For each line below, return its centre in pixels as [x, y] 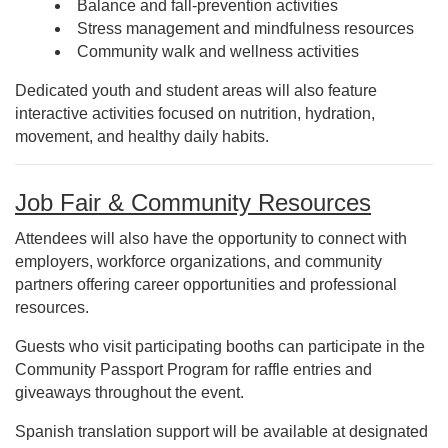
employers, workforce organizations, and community [198, 261]
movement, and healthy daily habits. [142, 136]
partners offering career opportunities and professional [206, 284]
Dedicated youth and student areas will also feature [196, 90]
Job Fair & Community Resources [193, 202]
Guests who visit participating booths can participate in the [220, 346]
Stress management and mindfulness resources [245, 28]
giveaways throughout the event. [129, 392]
